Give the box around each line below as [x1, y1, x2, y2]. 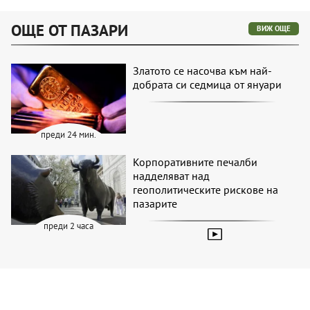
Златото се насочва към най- [133, 64, 273, 78]
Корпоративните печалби [133, 154, 258, 169]
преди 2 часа [44, 219, 94, 232]
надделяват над [133, 168, 210, 183]
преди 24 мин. [41, 128, 97, 140]
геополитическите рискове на [133, 182, 279, 197]
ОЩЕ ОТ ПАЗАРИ [11, 20, 128, 41]
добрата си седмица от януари [133, 77, 282, 92]
